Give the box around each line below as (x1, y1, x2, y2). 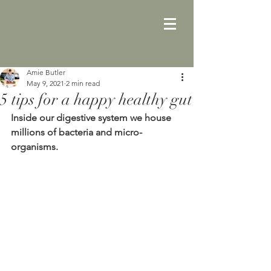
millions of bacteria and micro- (11, 126, 142, 138)
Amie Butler (27, 68, 65, 77)
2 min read (66, 79, 100, 88)
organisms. (11, 141, 60, 152)
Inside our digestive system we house (11, 112, 174, 123)
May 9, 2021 (27, 79, 64, 88)
